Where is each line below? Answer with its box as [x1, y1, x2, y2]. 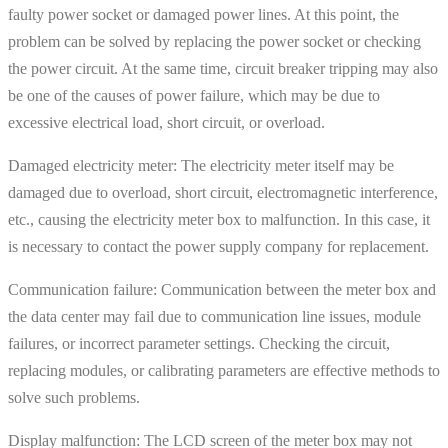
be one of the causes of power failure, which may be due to [8, 86, 380, 104]
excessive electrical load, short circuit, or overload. [8, 113, 325, 131]
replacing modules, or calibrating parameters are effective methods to [8, 361, 440, 379]
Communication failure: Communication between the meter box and [8, 280, 436, 298]
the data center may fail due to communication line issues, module [8, 307, 421, 325]
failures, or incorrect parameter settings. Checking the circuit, [8, 334, 390, 352]
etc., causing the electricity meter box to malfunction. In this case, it [8, 210, 430, 228]
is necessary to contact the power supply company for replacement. [8, 237, 429, 255]
